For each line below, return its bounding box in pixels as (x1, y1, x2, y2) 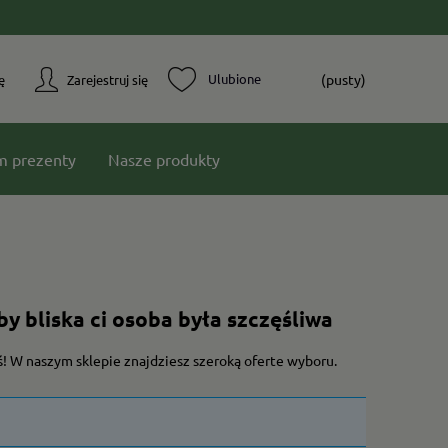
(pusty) (321, 70, 366, 88)
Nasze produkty (108, 149, 220, 169)
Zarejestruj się (67, 70, 148, 88)
